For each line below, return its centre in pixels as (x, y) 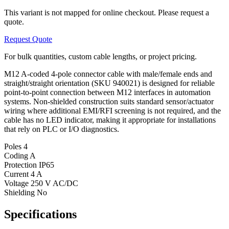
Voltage (17, 183)
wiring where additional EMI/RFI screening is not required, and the (112, 110)
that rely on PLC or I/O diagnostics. (62, 129)
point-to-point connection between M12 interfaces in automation (107, 92)
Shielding (20, 192)
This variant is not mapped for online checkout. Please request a (107, 12)
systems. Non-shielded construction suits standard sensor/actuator (109, 101)
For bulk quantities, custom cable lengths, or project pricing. (100, 56)
